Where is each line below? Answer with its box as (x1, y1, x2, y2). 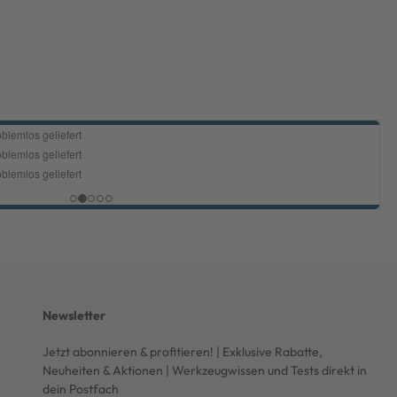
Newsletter (43, 307, 105, 323)
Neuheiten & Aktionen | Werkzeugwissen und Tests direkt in (43, 362, 367, 378)
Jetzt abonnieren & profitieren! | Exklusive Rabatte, (43, 344, 323, 360)
